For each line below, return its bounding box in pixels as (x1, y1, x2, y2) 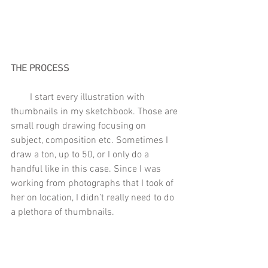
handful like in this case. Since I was (11, 163, 163, 175)
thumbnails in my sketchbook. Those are (11, 105, 180, 118)
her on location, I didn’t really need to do (11, 191, 176, 204)
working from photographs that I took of (11, 177, 176, 190)
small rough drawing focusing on (11, 120, 148, 132)
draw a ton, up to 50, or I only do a (11, 148, 151, 161)
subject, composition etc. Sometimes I (11, 134, 170, 147)
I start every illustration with (11, 91, 30, 103)
